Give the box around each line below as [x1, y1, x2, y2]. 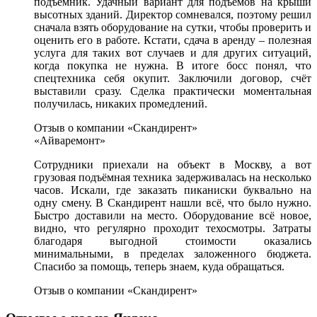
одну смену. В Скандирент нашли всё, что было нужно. [34, 197, 311, 209]
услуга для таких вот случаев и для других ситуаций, [34, 47, 311, 59]
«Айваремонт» [34, 134, 105, 146]
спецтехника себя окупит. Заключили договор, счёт [34, 72, 311, 84]
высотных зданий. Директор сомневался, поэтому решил [34, 8, 311, 21]
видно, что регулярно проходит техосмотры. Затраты [34, 222, 311, 234]
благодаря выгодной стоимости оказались [34, 235, 311, 247]
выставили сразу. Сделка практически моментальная [34, 85, 311, 97]
